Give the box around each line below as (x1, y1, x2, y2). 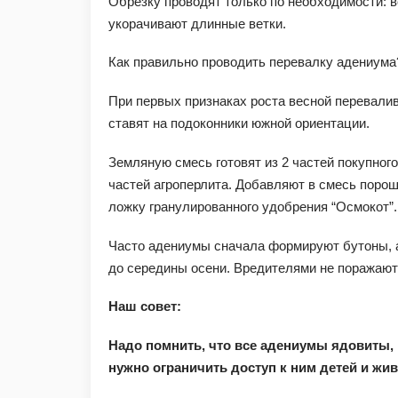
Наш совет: (108, 298, 181, 314)
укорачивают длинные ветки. (108, 15, 286, 31)
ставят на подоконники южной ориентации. (108, 115, 370, 131)
